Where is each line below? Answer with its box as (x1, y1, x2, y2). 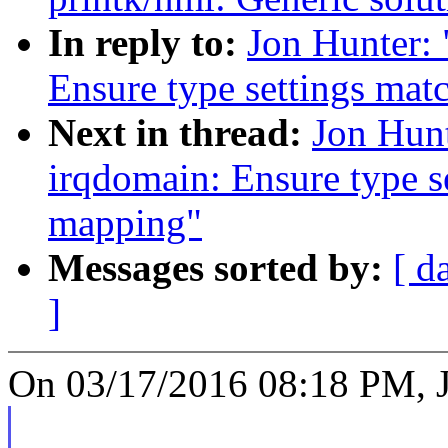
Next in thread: (48, 111, 312, 155)
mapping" (48, 201, 202, 245)
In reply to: (48, 21, 247, 65)
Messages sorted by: (48, 246, 393, 290)
